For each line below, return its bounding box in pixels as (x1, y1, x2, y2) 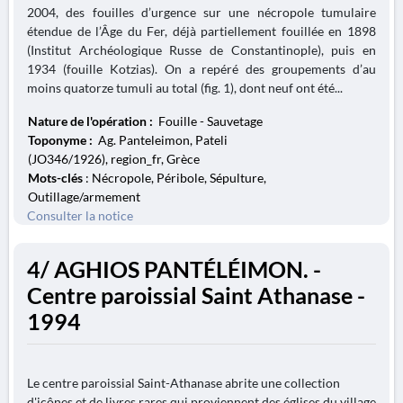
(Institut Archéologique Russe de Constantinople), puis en (27, 42, 376, 58)
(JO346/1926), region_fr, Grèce (28, 151, 200, 166)
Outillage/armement (28, 189, 140, 204)
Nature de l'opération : (28, 113, 156, 129)
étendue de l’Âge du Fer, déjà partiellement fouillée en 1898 (27, 23, 376, 39)
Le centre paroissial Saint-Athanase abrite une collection (27, 375, 340, 390)
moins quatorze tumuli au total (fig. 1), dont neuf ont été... (27, 80, 343, 95)
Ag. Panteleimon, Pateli (95, 132, 228, 148)
